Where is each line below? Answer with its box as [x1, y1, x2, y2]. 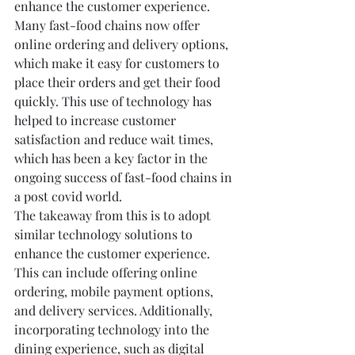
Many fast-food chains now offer [14, 17, 203, 33]
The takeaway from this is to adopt [14, 207, 214, 223]
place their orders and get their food [14, 74, 223, 90]
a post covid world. [14, 188, 122, 204]
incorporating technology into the [14, 321, 212, 338]
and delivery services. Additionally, [14, 302, 216, 319]
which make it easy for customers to [14, 55, 223, 71]
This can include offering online [14, 264, 200, 281]
